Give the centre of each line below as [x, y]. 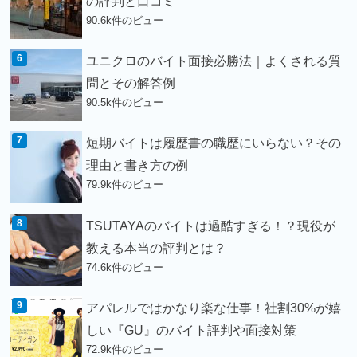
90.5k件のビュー [125, 103]
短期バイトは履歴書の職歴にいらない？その [214, 143]
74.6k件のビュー [125, 267]
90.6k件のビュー [125, 20]
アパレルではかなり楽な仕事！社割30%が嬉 [214, 308]
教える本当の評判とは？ [157, 247]
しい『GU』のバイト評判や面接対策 [192, 330]
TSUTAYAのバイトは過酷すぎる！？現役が [211, 225]
